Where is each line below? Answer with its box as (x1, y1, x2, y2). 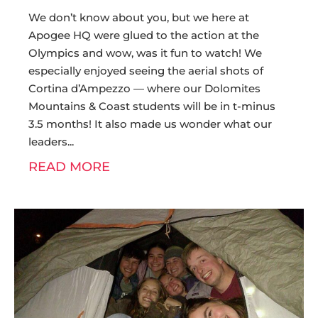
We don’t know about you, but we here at (28, 11, 249, 24)
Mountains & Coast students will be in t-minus (28, 99, 275, 113)
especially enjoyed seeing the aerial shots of (28, 64, 263, 77)
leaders (28, 135, 67, 148)
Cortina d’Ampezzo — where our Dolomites (28, 82, 261, 95)
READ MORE (28, 159, 110, 175)
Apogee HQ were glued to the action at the (28, 28, 259, 42)
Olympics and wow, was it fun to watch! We (28, 46, 262, 60)
